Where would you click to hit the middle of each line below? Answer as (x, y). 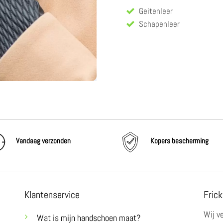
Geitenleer (156, 11)
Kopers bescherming (179, 141)
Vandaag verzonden (43, 141)
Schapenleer (159, 24)
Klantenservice (52, 195)
